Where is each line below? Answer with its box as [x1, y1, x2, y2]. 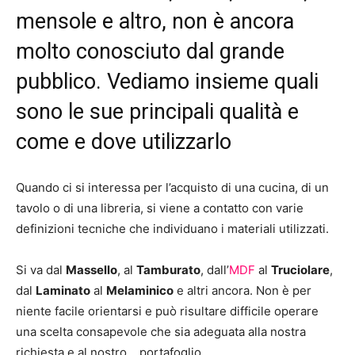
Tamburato [136, 262, 200, 277]
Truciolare [271, 262, 330, 277]
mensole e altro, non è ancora [16, 9, 294, 34]
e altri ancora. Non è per [174, 283, 311, 298]
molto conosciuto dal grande [16, 39, 284, 64]
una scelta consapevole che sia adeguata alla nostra [16, 324, 306, 339]
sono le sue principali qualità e [16, 99, 299, 124]
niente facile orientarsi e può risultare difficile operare [16, 303, 319, 319]
